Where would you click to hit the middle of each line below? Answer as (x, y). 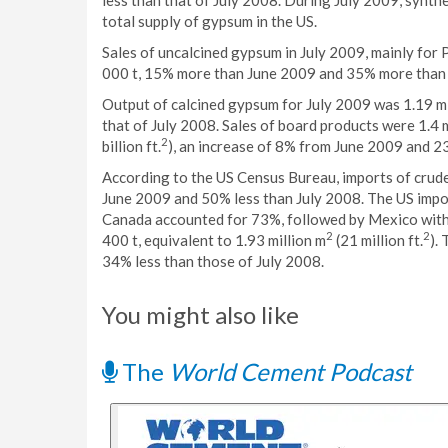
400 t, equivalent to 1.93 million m (214, 240)
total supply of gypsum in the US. (209, 21)
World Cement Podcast (290, 371)
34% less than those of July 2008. (213, 261)
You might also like (200, 314)
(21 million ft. (378, 240)
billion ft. (131, 146)
